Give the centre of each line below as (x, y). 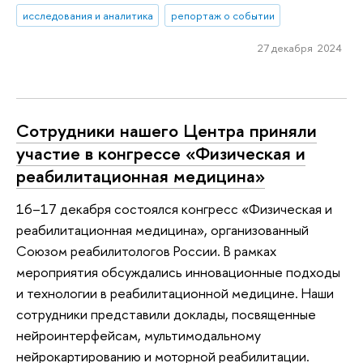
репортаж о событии (222, 16)
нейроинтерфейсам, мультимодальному (139, 335)
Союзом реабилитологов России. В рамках (146, 250)
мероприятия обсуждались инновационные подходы (178, 271)
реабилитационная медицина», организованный (162, 229)
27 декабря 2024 (299, 47)
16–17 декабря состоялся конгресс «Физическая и (174, 208)
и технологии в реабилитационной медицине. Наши (175, 293)
